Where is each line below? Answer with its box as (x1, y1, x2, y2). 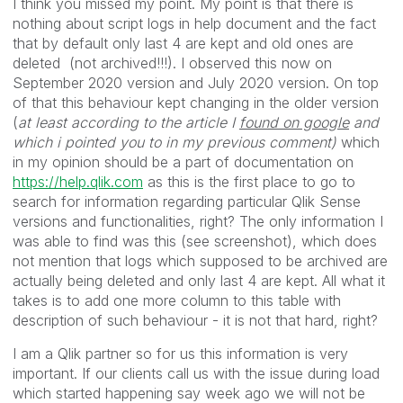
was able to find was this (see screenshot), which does (13, 232, 377, 251)
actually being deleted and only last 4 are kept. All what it (13, 272, 385, 291)
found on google (239, 113, 349, 132)
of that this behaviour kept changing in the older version (13, 94, 379, 112)
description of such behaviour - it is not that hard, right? (13, 311, 378, 330)
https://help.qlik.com (13, 173, 143, 192)
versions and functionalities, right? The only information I (13, 212, 383, 231)
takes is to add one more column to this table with (13, 291, 341, 310)
